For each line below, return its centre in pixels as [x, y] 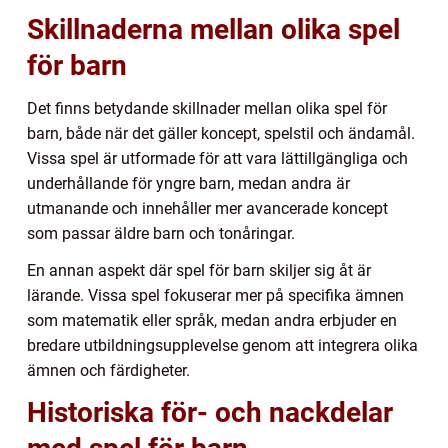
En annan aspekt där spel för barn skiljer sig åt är [199, 270]
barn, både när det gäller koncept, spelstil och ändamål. [221, 133]
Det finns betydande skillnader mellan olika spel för [207, 108]
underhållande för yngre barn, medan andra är [188, 183]
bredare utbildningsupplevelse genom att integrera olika [222, 345]
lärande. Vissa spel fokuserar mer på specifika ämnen [215, 295]
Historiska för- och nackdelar [210, 412]
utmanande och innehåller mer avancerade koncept [207, 208]
